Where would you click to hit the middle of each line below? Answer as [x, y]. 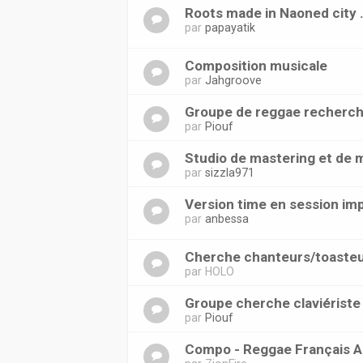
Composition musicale [256, 66]
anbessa [227, 219]
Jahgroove [234, 80]
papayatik [231, 28]
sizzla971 [230, 173]
